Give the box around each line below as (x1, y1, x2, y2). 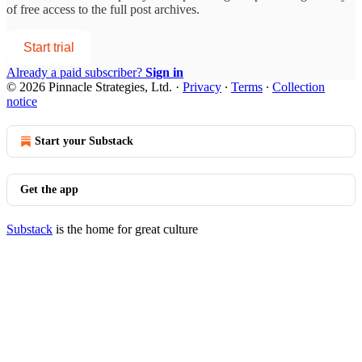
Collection (272, 79, 325, 94)
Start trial (23, 40, 74, 54)
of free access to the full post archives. (6, 2, 200, 16)
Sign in (145, 65, 183, 79)
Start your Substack (35, 134, 133, 147)
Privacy (183, 79, 221, 94)
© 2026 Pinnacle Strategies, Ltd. (6, 79, 172, 94)
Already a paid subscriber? (6, 65, 145, 79)
